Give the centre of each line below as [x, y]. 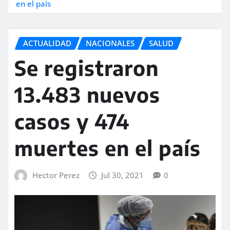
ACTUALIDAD [47, 43]
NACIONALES [110, 43]
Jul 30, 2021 [123, 175]
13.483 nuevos [87, 95]
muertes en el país [108, 148]
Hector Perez [56, 175]
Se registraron [87, 68]
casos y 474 [72, 121]
